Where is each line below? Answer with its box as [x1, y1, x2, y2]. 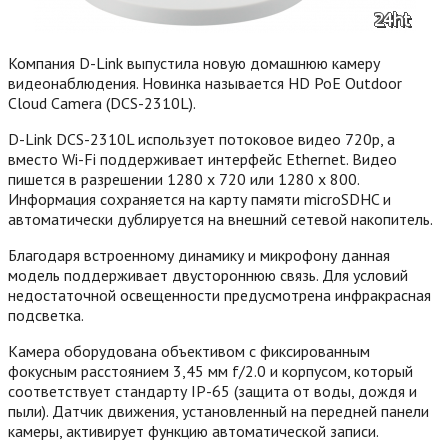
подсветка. [8, 304, 84, 325]
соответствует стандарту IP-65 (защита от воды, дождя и [8, 380, 417, 401]
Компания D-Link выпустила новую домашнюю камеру [8, 52, 380, 73]
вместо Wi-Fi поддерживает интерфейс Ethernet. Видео [8, 148, 397, 169]
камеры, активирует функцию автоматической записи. [8, 420, 379, 441]
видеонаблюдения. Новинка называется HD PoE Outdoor [8, 72, 402, 93]
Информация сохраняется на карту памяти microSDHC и [8, 188, 391, 209]
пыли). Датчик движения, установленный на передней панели [8, 400, 429, 421]
